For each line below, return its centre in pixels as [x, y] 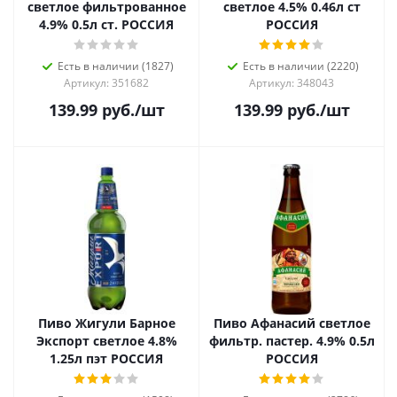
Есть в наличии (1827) [115, 66]
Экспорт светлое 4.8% [106, 341]
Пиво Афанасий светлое [292, 323]
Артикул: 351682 [106, 83]
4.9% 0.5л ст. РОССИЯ [106, 24]
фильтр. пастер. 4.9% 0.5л [292, 341]
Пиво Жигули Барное [106, 323]
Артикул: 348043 [292, 83]
